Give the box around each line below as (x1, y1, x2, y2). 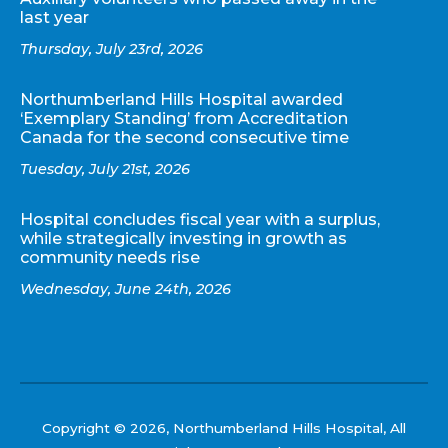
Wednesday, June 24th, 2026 (20, 279, 231, 298)
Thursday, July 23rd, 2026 (20, 40, 203, 59)
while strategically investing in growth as (20, 228, 347, 248)
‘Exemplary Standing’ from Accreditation (20, 109, 348, 129)
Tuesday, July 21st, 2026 (20, 159, 190, 178)
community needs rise (20, 247, 200, 267)
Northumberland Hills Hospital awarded (20, 90, 343, 110)
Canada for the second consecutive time (20, 128, 349, 148)
